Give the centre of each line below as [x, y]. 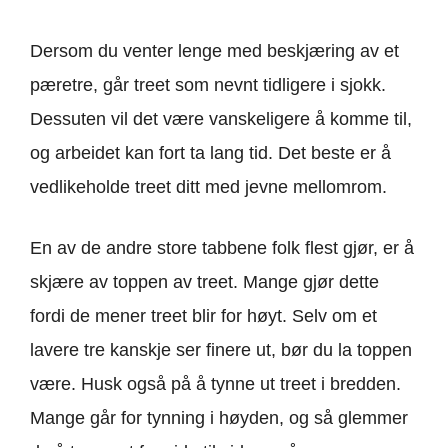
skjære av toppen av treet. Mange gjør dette [204, 281]
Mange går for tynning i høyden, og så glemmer [219, 417]
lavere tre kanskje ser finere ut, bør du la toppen [221, 349]
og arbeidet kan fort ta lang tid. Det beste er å [210, 152]
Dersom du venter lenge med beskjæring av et [214, 50]
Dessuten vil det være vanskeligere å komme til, [221, 118]
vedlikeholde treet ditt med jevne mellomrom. [208, 186]
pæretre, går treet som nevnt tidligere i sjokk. [208, 84]
